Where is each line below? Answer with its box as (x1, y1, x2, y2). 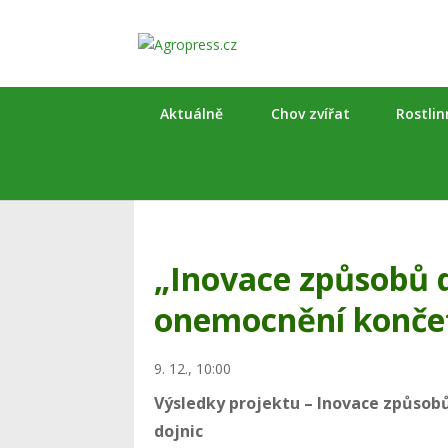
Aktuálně (160, 103, 224, 123)
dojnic (154, 419, 204, 442)
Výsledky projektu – (154, 391, 318, 414)
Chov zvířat (271, 103, 351, 123)
